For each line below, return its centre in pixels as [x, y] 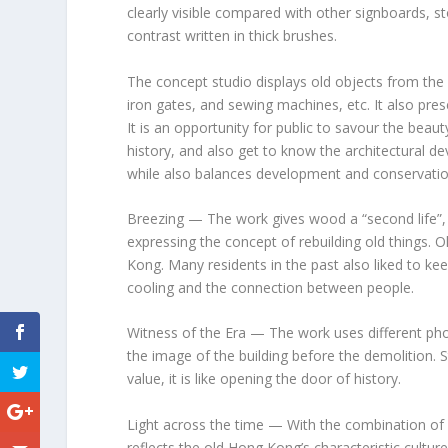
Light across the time [198, 424]
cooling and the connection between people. [271, 287]
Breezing [158, 218]
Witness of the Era [189, 333]
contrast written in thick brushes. [232, 36]
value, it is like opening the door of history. [264, 379]
